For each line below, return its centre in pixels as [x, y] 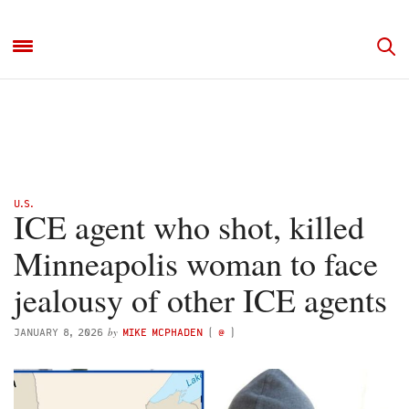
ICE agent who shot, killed [189, 226]
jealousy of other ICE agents [200, 299]
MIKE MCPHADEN [163, 332]
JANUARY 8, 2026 [58, 332]
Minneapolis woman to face [196, 263]
